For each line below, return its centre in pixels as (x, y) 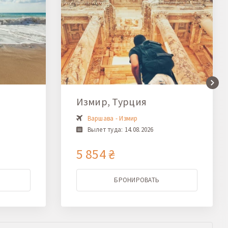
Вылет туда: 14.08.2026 (120, 129)
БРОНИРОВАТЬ (137, 180)
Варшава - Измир (112, 118)
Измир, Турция (111, 101)
